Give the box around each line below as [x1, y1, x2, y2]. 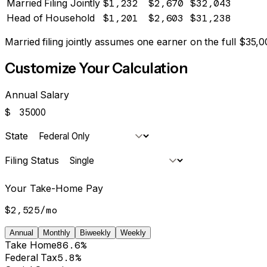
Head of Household [7, 12, 95, 24]
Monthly [43, 228, 70, 238]
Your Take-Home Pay [5, 182, 103, 195]
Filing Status [5, 154, 59, 167]
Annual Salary [5, 89, 69, 101]
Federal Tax [5, 252, 58, 264]
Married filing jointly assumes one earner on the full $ [5, 36, 246, 48]
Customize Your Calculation [5, 60, 188, 77]
